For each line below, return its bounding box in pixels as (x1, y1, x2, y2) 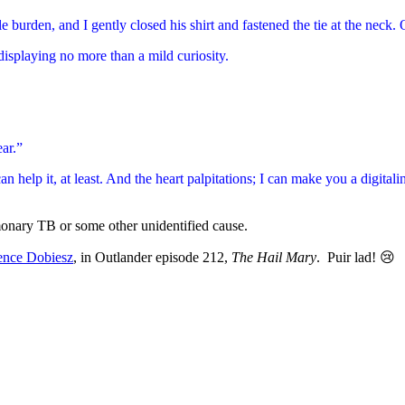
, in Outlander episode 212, (73, 249, 231, 265)
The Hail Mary (231, 249, 316, 265)
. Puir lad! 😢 (316, 249, 395, 265)
